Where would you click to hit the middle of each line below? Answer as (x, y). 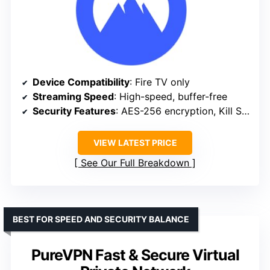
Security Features (74, 111)
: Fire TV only (160, 82)
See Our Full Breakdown (135, 162)
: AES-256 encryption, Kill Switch (179, 111)
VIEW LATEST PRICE (135, 142)
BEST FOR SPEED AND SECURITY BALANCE (101, 219)
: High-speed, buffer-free (171, 96)
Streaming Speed (73, 96)
